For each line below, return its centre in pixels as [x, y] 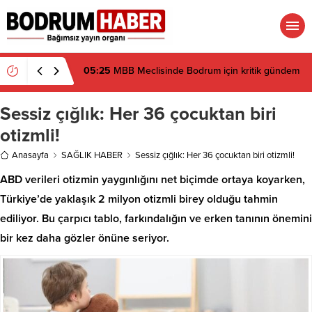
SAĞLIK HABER [92, 155]
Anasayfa [30, 155]
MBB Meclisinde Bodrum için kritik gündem [205, 70]
